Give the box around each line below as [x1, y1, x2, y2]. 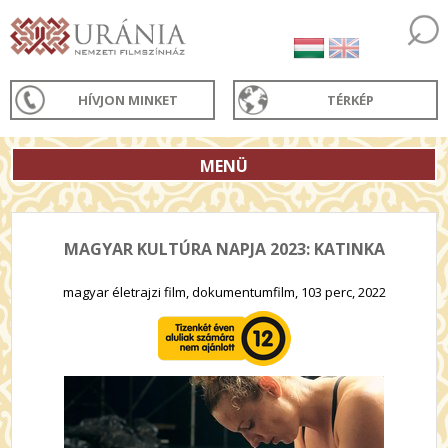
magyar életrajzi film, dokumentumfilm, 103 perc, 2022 [62, 283, 386, 301]
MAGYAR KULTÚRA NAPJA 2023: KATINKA [63, 238, 385, 260]
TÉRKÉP [327, 91, 375, 109]
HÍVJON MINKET [78, 91, 179, 109]
